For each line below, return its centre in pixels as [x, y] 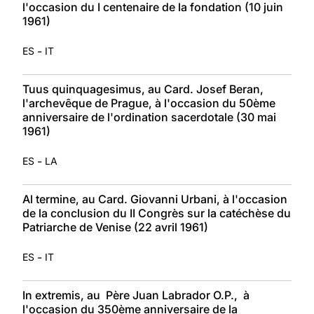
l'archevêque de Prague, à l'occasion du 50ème [149, 103]
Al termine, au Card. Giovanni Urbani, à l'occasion [155, 199]
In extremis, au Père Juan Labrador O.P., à [136, 295]
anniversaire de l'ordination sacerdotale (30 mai [149, 117]
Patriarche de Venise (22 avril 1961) [115, 227]
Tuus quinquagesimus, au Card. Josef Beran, [143, 89]
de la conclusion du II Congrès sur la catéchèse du [157, 213]
